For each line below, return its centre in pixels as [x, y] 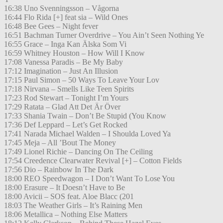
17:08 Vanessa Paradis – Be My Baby [63, 62]
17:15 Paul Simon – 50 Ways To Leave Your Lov [82, 80]
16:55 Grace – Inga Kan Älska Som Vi [65, 44]
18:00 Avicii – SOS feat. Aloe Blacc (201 [69, 197]
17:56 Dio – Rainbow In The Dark [59, 170]
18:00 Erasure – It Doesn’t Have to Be [64, 188]
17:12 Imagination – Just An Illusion [61, 71]
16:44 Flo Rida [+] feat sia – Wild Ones [66, 17]
